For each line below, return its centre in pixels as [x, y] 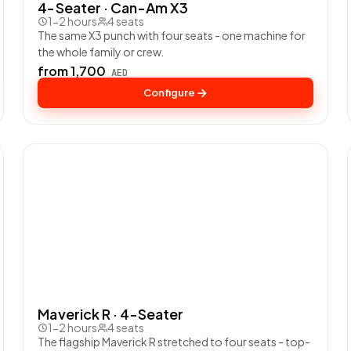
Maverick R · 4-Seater [111, 314]
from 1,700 [73, 71]
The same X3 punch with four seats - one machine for [172, 36]
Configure [169, 93]
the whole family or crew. [101, 52]
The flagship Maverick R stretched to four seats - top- [174, 342]
